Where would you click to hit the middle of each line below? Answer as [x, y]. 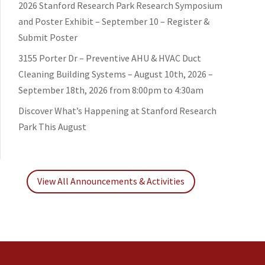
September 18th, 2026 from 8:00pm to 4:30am [111, 90]
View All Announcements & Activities [111, 181]
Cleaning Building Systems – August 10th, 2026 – [116, 74]
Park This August [52, 126]
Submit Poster [48, 37]
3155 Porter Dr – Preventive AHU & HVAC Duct [110, 58]
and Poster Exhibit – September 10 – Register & [114, 21]
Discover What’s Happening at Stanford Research [117, 110]
